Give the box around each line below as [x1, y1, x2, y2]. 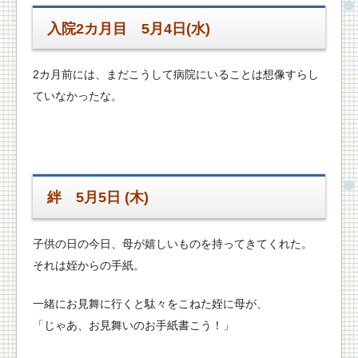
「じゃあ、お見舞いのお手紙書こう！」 [33, 318, 234, 332]
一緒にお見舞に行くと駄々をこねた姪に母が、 [33, 296, 268, 310]
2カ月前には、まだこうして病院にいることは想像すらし [33, 68, 319, 82]
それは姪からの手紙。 [33, 258, 145, 272]
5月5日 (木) [76, 189, 149, 206]
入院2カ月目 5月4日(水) [47, 20, 211, 37]
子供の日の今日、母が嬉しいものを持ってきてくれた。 [33, 237, 312, 250]
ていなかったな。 [33, 89, 122, 103]
